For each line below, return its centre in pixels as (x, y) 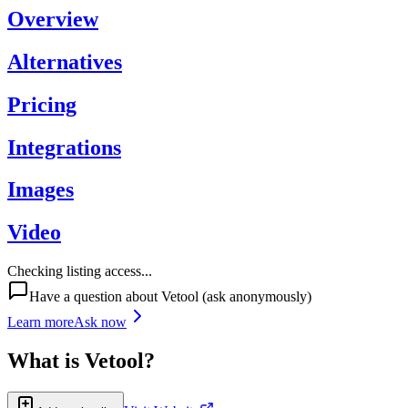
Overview (53, 19)
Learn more (41, 322)
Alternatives (65, 61)
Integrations (64, 147)
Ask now (100, 322)
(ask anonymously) (255, 297)
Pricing (42, 104)
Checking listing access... (80, 271)
